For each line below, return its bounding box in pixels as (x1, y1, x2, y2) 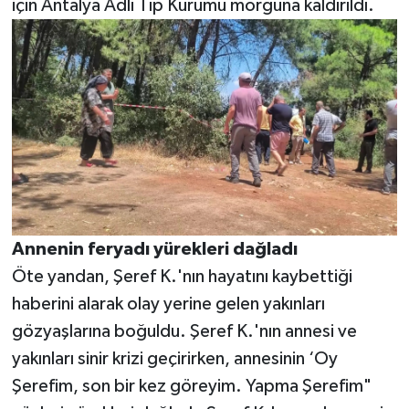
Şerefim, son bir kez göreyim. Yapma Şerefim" (11, 377, 372, 396)
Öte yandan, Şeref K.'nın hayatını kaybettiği (11, 267, 352, 287)
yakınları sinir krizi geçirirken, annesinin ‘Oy (11, 350, 338, 369)
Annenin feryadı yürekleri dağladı (11, 240, 298, 259)
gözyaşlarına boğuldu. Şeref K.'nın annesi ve (11, 322, 357, 341)
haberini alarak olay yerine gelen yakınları (11, 295, 325, 314)
